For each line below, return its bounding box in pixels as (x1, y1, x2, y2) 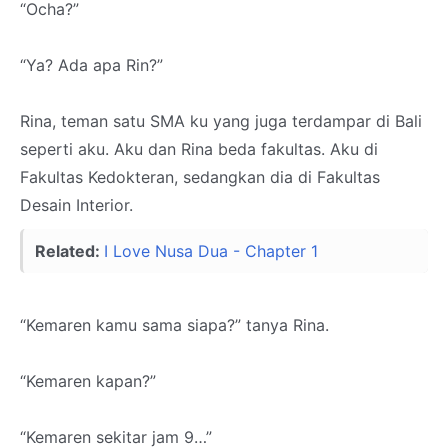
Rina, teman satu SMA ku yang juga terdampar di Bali (20, 111, 422, 131)
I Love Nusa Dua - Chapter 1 (104, 241, 318, 261)
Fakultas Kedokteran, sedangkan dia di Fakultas (20, 167, 380, 187)
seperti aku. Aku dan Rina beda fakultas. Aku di (20, 139, 378, 159)
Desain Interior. (20, 195, 133, 215)
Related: (35, 241, 104, 261)
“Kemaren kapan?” (20, 371, 156, 391)
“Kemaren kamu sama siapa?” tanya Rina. (20, 315, 329, 335)
